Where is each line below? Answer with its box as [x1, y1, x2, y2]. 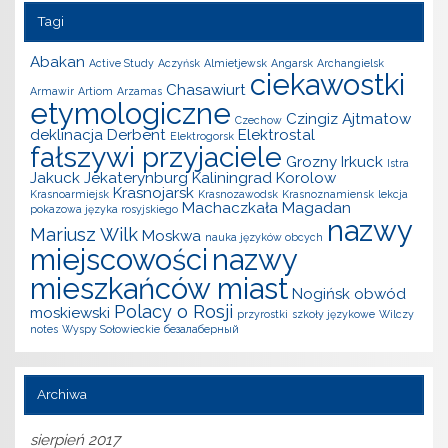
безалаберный [164, 323, 240, 336]
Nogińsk [292, 285, 351, 304]
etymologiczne [30, 96, 232, 132]
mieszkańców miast [30, 271, 289, 307]
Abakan [30, 53, 86, 72]
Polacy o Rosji [114, 301, 234, 323]
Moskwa [142, 227, 202, 246]
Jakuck [30, 169, 81, 188]
